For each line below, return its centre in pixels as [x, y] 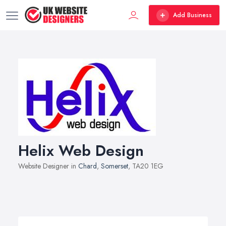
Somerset [115, 166]
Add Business [192, 15]
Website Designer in [48, 166]
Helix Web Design [81, 151]
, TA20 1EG [146, 166]
